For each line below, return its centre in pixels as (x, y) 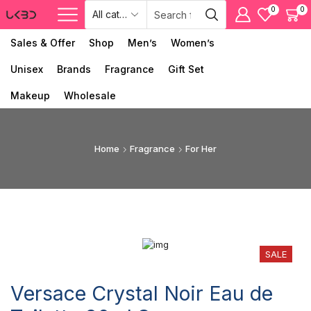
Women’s (193, 43)
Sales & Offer (43, 43)
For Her (201, 149)
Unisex (27, 69)
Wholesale (90, 95)
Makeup (30, 95)
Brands (74, 69)
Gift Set (186, 69)
